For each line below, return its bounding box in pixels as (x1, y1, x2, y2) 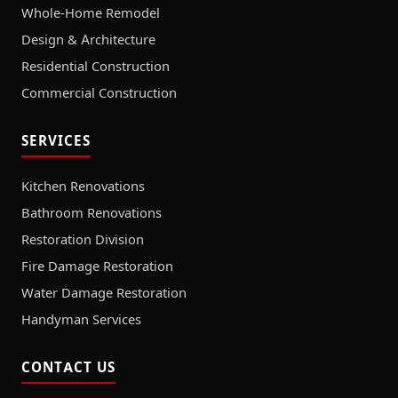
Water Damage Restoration (21, 284, 187, 301)
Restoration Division (21, 231, 144, 248)
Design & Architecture (21, 31, 155, 48)
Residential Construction (21, 58, 170, 75)
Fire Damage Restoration (21, 258, 173, 275)
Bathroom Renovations (21, 204, 162, 221)
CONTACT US (21, 358, 115, 376)
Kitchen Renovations (21, 178, 145, 195)
